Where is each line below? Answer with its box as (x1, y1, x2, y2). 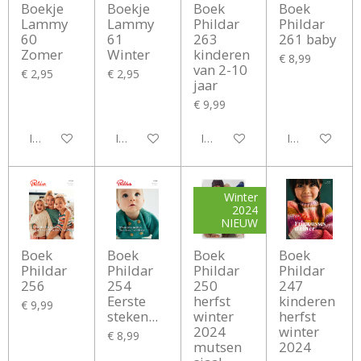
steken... (106, 307, 158, 326)
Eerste (106, 292, 146, 311)
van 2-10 (193, 60, 247, 79)
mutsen (193, 338, 242, 357)
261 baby (279, 29, 337, 48)
